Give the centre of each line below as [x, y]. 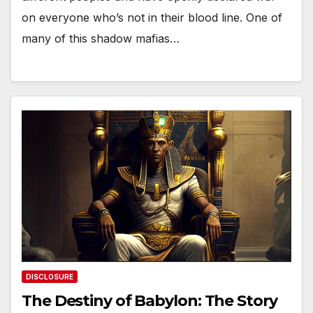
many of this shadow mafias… [101, 38]
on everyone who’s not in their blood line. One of [152, 17]
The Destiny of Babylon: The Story [150, 301]
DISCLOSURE [50, 277]
